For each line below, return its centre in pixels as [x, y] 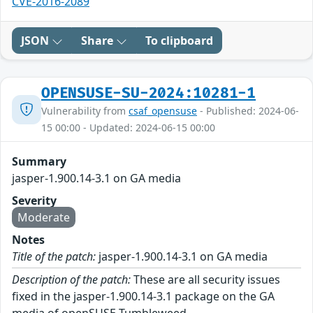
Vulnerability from [85, 111]
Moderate [44, 218]
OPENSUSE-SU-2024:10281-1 [149, 94]
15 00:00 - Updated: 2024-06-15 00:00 [128, 128]
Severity [34, 201]
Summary [39, 162]
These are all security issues [205, 280]
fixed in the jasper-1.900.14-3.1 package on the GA [143, 297]
